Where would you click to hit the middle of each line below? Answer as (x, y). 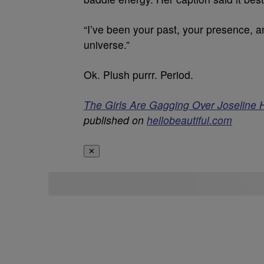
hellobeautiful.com (189, 120)
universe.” (107, 44)
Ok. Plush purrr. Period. (138, 75)
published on (115, 120)
